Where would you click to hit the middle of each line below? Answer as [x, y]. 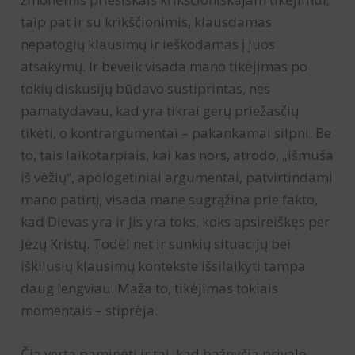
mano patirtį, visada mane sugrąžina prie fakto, [170, 199]
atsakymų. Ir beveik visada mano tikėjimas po [164, 66]
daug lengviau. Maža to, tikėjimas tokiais [150, 288]
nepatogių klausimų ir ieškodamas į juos [148, 44]
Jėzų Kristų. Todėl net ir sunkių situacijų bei [156, 243]
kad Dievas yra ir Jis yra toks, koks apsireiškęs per [176, 221]
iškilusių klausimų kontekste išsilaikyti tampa [164, 265]
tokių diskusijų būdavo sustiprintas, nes [146, 88]
